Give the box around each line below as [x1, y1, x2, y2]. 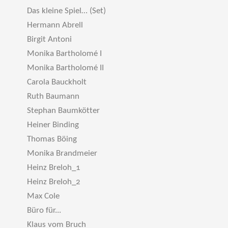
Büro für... [27, 206, 61, 215]
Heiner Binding [27, 121, 79, 129]
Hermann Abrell [27, 21, 83, 30]
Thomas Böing [27, 135, 77, 144]
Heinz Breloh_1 [27, 163, 80, 172]
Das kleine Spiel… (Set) [27, 7, 106, 15]
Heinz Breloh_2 [27, 178, 80, 186]
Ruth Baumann [27, 92, 79, 101]
